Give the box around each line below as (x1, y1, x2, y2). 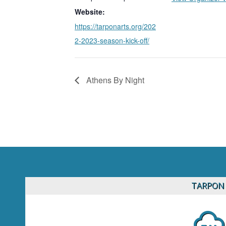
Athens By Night (84, 74, 144, 86)
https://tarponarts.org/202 (75, 21, 156, 31)
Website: (75, 6, 105, 17)
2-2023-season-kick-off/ (75, 35, 149, 45)
